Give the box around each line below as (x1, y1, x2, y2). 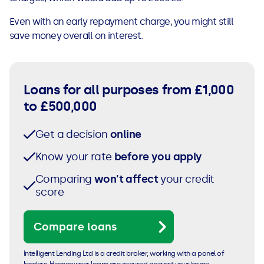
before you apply (114, 150, 202, 164)
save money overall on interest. (9, 30, 143, 42)
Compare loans (34, 220, 117, 234)
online (110, 128, 141, 141)
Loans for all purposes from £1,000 (24, 82, 235, 98)
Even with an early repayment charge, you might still (9, 16, 234, 28)
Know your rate (35, 150, 115, 164)
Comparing (35, 173, 95, 186)
